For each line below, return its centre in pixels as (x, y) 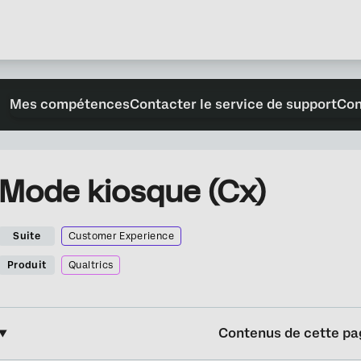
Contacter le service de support (234, 104)
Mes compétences (70, 104)
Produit (27, 265)
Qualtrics (91, 265)
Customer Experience (121, 236)
